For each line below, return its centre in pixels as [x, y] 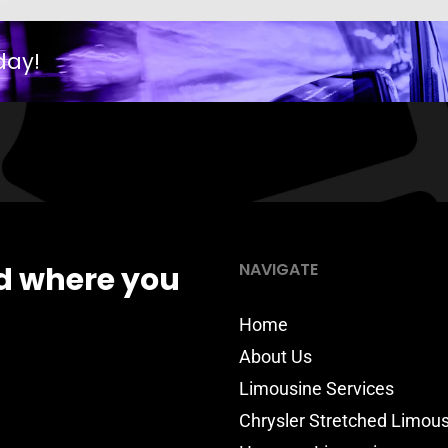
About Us [275, 356]
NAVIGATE [278, 269]
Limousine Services [316, 388]
